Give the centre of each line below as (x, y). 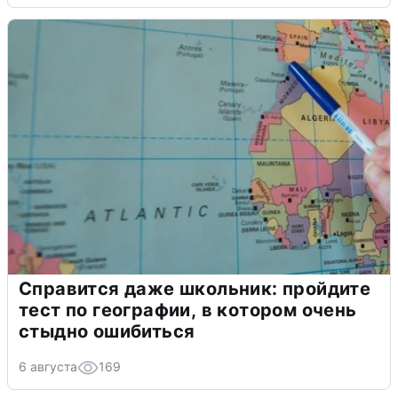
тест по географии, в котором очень (188, 310)
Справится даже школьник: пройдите (195, 288)
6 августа (48, 366)
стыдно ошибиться (107, 331)
